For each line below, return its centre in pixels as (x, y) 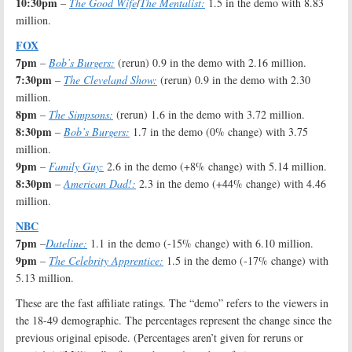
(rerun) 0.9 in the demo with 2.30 (234, 80)
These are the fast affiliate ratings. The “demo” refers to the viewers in (172, 303)
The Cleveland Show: (110, 80)
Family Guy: (76, 167)
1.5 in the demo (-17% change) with (246, 261)
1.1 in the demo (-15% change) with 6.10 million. (200, 244)
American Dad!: (100, 184)
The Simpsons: (81, 115)
